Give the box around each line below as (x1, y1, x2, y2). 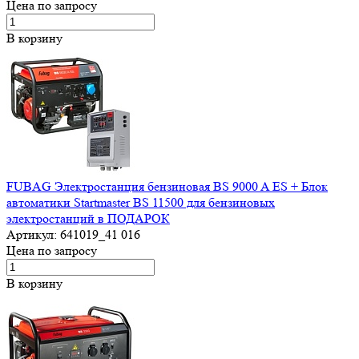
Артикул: (6, 226, 60, 242)
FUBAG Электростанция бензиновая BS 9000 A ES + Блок (6, 178, 328, 194)
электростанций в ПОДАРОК (6, 210, 170, 226)
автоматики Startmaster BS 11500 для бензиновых (6, 194, 275, 210)
